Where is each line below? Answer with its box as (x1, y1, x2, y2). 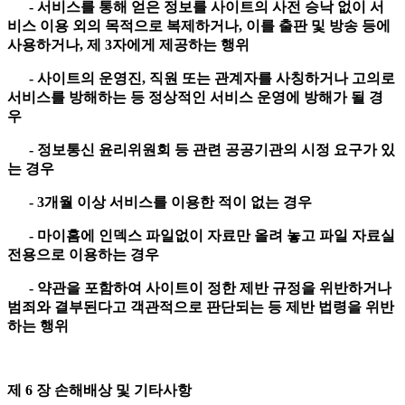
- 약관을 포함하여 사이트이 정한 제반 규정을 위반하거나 (7, 280, 391, 297)
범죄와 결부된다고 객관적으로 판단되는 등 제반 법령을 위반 (7, 299, 394, 316)
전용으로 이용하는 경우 (7, 247, 163, 263)
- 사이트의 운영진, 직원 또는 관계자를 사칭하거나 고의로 (7, 71, 395, 87)
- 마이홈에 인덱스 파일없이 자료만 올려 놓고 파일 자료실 (7, 228, 395, 244)
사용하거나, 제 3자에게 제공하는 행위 (7, 37, 253, 53)
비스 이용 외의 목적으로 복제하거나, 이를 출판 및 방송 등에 (7, 18, 391, 34)
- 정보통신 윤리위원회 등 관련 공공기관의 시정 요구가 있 (7, 142, 395, 158)
